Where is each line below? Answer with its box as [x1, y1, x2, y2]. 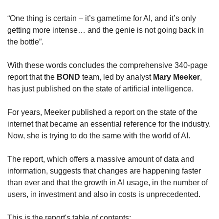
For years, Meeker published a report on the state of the [7, 108, 197, 117]
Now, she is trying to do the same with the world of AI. [7, 131, 190, 140]
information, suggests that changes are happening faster [7, 167, 201, 175]
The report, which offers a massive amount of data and [7, 155, 194, 164]
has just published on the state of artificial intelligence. [7, 85, 194, 93]
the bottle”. [7, 38, 45, 46]
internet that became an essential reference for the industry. [7, 120, 211, 129]
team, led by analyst [80, 73, 153, 82]
